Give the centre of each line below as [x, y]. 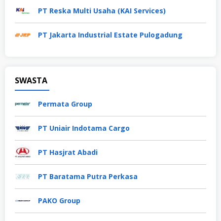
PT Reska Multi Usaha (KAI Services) [102, 11]
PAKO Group [59, 201]
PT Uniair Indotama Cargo [84, 128]
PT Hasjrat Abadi [68, 152]
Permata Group [65, 104]
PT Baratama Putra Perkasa [88, 177]
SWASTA [31, 81]
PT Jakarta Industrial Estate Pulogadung [110, 35]
